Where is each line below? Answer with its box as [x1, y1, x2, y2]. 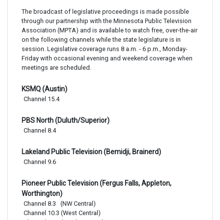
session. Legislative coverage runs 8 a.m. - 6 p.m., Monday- [22, 45, 188, 53]
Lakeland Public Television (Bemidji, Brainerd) [22, 148, 161, 156]
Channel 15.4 [24, 95, 59, 103]
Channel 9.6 [24, 158, 56, 165]
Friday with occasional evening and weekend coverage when [22, 55, 192, 62]
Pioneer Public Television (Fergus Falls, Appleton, [22, 179, 171, 187]
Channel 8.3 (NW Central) [24, 200, 96, 207]
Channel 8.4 [24, 127, 56, 134]
